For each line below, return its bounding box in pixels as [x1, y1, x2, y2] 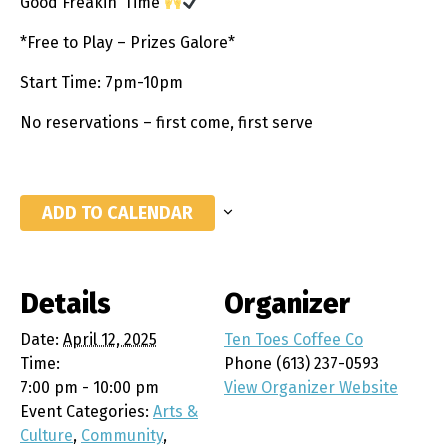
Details [20, 286, 111, 320]
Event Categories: [20, 401, 149, 421]
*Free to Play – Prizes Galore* [20, 32, 235, 52]
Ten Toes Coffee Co [224, 329, 363, 349]
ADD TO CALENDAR [42, 201, 193, 224]
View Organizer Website [224, 377, 398, 397]
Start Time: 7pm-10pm [20, 72, 183, 92]
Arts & [153, 401, 198, 421]
